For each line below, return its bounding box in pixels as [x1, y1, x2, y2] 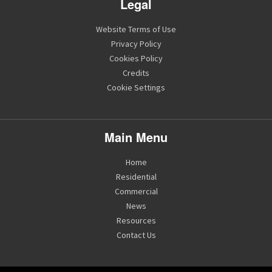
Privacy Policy [110, 38, 161, 49]
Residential [115, 171, 157, 182]
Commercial [114, 185, 158, 197]
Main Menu [104, 127, 168, 146]
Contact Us [116, 229, 156, 240]
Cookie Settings [107, 81, 165, 93]
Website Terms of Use [96, 23, 176, 35]
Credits [123, 67, 149, 78]
